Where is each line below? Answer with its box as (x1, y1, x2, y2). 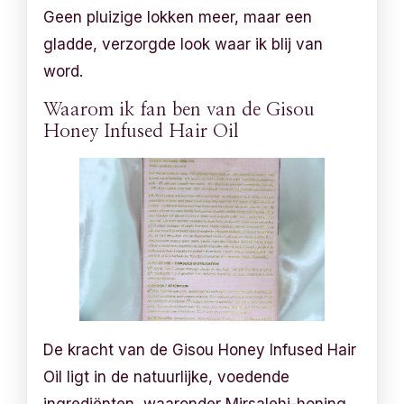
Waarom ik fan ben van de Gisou (43, 99, 316, 119)
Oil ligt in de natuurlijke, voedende (43, 367, 290, 386)
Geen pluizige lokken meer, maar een (43, 7, 313, 26)
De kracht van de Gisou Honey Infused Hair (43, 340, 357, 359)
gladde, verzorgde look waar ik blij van (43, 34, 324, 53)
